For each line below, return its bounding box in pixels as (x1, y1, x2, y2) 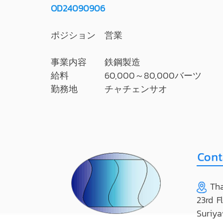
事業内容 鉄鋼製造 (51, 55, 140, 69)
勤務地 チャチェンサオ (51, 82, 167, 96)
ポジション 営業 (51, 28, 122, 42)
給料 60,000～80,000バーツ (51, 69, 202, 82)
